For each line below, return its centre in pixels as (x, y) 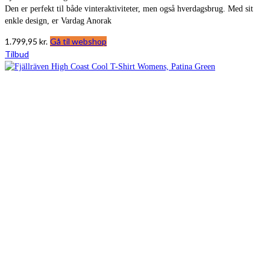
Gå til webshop (78, 42)
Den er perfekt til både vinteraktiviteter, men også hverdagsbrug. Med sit (129, 9)
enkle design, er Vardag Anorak (58, 21)
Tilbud (17, 54)
